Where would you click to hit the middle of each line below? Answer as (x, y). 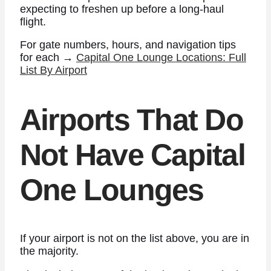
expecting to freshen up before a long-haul (122, 9)
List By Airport (53, 70)
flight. (33, 21)
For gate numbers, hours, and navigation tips (128, 45)
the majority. (49, 251)
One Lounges (112, 190)
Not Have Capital (132, 155)
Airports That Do (131, 119)
